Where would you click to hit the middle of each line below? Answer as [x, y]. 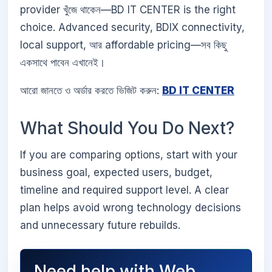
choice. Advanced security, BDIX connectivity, [132, 28]
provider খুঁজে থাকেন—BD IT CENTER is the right [128, 10]
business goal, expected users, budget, [116, 172]
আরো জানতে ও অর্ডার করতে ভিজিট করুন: [91, 91]
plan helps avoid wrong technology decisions [131, 207]
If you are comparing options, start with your [129, 155]
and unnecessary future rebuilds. [100, 225]
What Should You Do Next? [127, 128]
